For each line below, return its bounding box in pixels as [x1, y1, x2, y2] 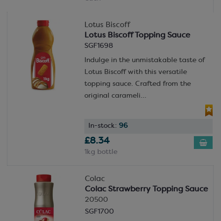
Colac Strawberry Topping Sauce [84, 185, 208, 193]
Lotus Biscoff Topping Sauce [84, 32, 190, 40]
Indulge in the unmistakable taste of [84, 57, 205, 64]
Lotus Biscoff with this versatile [84, 69, 187, 76]
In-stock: [88, 122, 119, 129]
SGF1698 [84, 43, 113, 50]
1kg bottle [84, 148, 117, 155]
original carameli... [84, 93, 147, 100]
